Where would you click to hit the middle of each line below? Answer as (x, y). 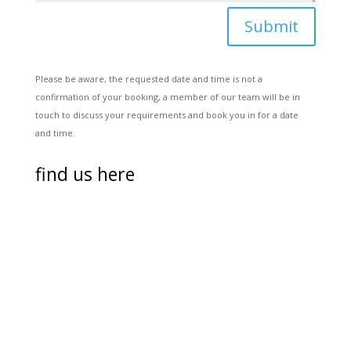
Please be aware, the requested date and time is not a (148, 78)
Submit (272, 26)
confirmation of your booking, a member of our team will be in (167, 96)
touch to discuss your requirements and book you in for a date (166, 114)
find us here (85, 174)
